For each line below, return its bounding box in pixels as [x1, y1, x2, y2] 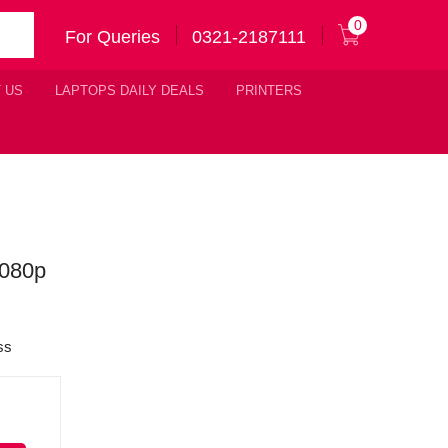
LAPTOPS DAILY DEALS [55, 83, 204, 98]
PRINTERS [236, 83, 302, 98]
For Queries [65, 27, 160, 47]
